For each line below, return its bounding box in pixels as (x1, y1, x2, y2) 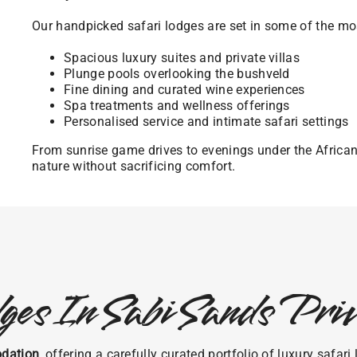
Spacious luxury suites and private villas (63, 49, 300, 65)
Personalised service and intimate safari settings (63, 113, 349, 129)
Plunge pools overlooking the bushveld (63, 65, 290, 81)
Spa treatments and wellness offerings (63, 97, 290, 113)
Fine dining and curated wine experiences (63, 81, 305, 97)
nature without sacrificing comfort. (31, 158, 236, 174)
